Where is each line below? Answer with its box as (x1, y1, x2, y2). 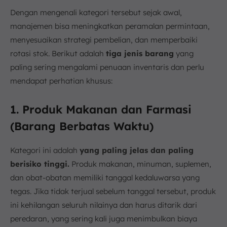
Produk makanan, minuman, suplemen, (69, 159, 211, 169)
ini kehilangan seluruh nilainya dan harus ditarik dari (10, 200, 197, 210)
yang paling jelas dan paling (80, 145, 194, 155)
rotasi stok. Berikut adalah (10, 48, 106, 58)
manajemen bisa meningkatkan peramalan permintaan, (10, 21, 210, 31)
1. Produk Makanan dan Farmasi (10, 102, 192, 117)
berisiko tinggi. (10, 159, 69, 169)
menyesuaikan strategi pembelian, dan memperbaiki (10, 34, 198, 45)
